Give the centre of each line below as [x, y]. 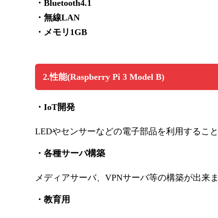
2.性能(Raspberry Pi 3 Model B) [104, 77]
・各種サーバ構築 [70, 154]
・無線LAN [57, 18]
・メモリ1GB [61, 32]
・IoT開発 [55, 107]
